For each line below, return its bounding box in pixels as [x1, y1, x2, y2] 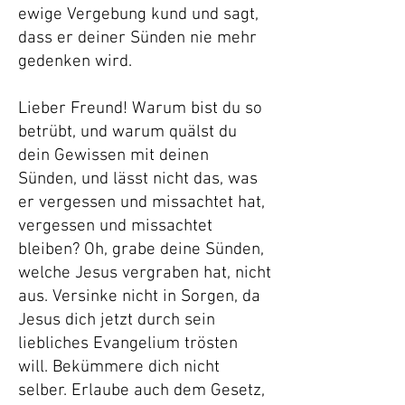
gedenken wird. [18, 52, 132, 72]
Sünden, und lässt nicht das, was [18, 169, 258, 190]
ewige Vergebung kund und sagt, [18, 5, 259, 25]
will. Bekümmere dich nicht [18, 357, 220, 378]
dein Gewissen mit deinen [18, 146, 209, 166]
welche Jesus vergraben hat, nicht [18, 263, 271, 284]
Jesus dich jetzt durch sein [18, 310, 215, 331]
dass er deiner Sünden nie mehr [18, 28, 257, 49]
